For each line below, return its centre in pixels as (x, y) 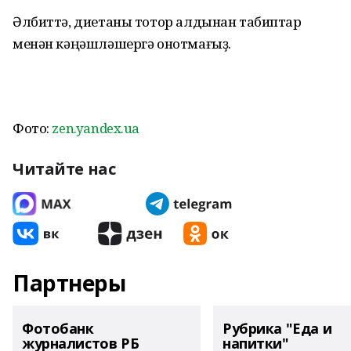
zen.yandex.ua (96, 128)
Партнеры (69, 283)
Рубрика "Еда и (277, 328)
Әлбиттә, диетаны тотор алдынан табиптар (157, 22)
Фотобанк (58, 328)
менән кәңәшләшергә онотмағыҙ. (122, 43)
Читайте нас (64, 169)
